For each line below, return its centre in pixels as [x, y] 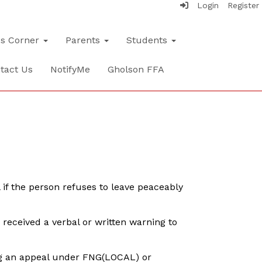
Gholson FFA [136, 69]
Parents [84, 40]
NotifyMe [70, 69]
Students [148, 40]
